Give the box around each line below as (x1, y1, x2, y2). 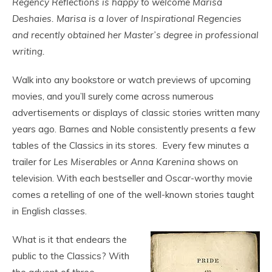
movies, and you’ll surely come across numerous (12, 90, 214, 102)
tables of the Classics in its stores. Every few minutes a (12, 140, 249, 151)
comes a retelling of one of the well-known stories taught (12, 189, 254, 200)
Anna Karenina (131, 156, 197, 168)
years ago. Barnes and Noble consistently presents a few (12, 123, 256, 135)
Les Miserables (53, 156, 117, 168)
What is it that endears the (12, 234, 127, 245)
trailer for (12, 156, 53, 168)
